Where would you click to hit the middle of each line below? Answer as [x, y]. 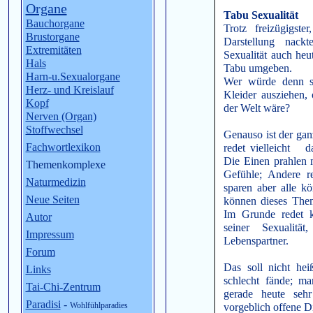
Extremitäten [53, 50]
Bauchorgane [55, 23]
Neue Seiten [52, 199]
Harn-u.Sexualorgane [73, 77]
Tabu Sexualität [261, 16]
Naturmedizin [56, 182]
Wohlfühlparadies [99, 305]
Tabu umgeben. [258, 69]
